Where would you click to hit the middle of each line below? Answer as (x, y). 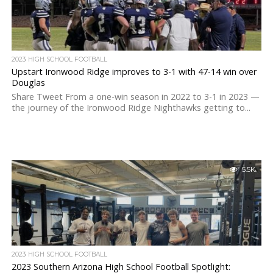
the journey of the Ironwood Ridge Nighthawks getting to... (131, 108)
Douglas (28, 83)
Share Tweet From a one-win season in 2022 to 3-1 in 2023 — (135, 97)
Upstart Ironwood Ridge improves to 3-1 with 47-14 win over (134, 72)
